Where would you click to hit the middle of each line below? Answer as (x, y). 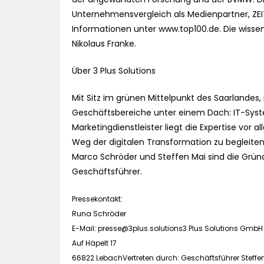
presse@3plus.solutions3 (142, 229)
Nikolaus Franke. (104, 44)
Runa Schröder (99, 214)
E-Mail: (85, 229)
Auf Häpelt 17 (94, 243)
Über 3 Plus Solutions (114, 71)
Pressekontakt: (97, 199)
